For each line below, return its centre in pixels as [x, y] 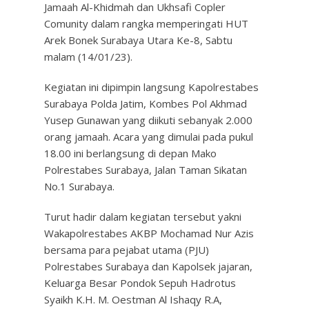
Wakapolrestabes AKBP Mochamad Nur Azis [149, 233]
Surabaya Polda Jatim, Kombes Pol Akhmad [146, 103]
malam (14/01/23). [88, 57]
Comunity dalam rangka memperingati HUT [146, 23]
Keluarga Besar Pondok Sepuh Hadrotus [140, 283]
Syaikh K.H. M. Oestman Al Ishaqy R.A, [133, 299]
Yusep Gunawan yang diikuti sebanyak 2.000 [148, 120]
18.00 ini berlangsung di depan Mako [130, 153]
